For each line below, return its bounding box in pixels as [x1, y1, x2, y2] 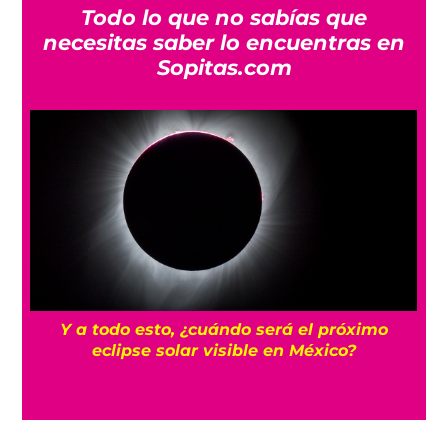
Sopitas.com [156, 55, 292, 81]
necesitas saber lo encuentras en [43, 30, 405, 56]
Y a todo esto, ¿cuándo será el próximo [59, 319, 388, 340]
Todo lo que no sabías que [81, 5, 367, 31]
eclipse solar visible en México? [91, 340, 356, 361]
